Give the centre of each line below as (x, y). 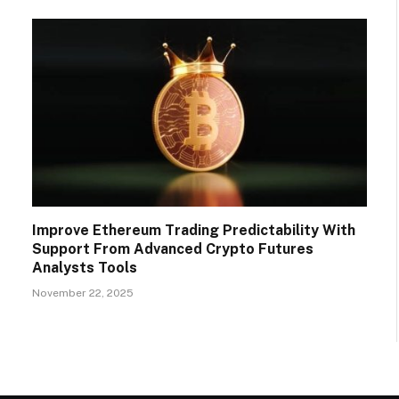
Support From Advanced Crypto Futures (173, 249)
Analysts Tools (85, 268)
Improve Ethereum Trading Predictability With (194, 231)
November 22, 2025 (83, 293)
